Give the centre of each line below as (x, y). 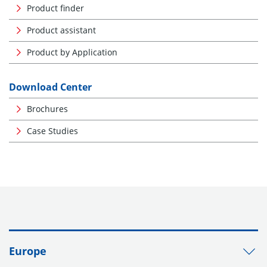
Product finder (55, 8)
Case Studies (52, 131)
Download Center (50, 87)
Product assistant (61, 30)
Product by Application (72, 52)
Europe (28, 251)
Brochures (47, 109)
